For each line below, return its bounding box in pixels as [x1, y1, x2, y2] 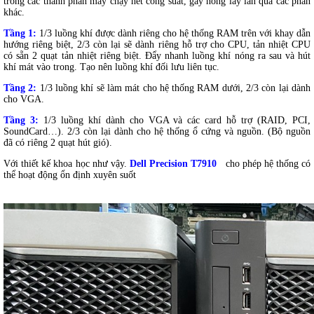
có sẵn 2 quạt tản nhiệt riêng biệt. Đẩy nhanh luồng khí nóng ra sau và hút [4, 50, 310, 62]
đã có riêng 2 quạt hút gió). [4, 137, 112, 149]
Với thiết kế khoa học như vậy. [4, 158, 127, 170]
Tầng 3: [4, 115, 39, 126]
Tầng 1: [4, 28, 36, 39]
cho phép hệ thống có [225, 158, 310, 170]
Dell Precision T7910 [129, 158, 217, 170]
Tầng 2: [4, 83, 37, 94]
